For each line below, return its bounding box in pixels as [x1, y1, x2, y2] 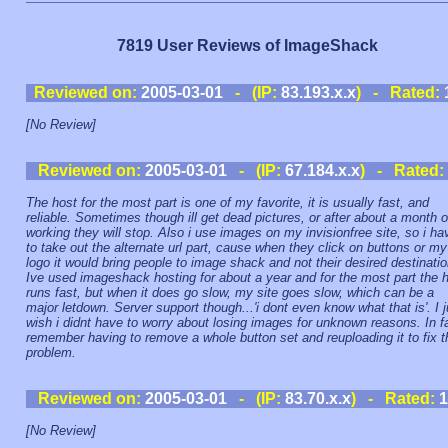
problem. [26, 345, 76, 360]
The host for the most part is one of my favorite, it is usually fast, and [26, 195, 429, 210]
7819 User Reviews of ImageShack [117, 37, 378, 55]
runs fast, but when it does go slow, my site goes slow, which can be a [26, 285, 434, 300]
